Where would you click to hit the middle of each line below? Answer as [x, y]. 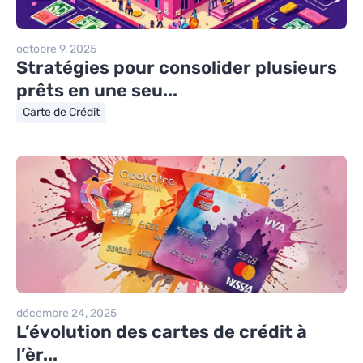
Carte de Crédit [61, 113]
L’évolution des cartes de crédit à [162, 332]
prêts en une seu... [97, 91]
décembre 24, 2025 [66, 314]
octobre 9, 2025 [56, 49]
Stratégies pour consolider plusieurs [177, 68]
